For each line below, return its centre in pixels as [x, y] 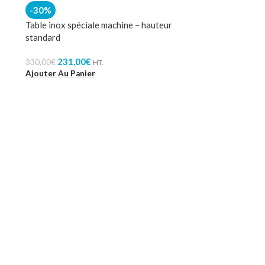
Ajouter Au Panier [60, 73]
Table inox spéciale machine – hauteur [99, 25]
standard [43, 37]
